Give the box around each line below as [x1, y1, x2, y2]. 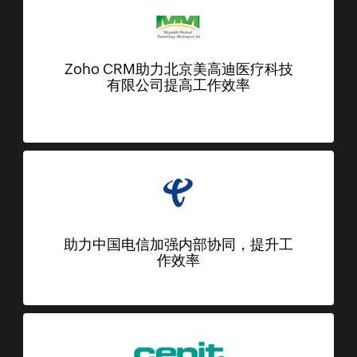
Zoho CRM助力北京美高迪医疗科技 [64, 60, 293, 77]
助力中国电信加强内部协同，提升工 [64, 235, 293, 253]
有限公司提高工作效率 [107, 76, 250, 93]
